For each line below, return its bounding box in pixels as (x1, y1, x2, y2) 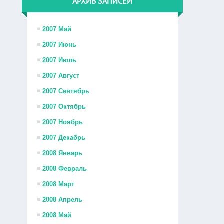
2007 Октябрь (42, 103, 86, 110)
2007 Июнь (42, 41, 77, 48)
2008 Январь (42, 149, 83, 157)
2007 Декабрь (42, 134, 86, 141)
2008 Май (42, 211, 72, 219)
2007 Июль (42, 56, 77, 64)
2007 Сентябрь (42, 87, 90, 95)
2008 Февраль (42, 165, 87, 172)
